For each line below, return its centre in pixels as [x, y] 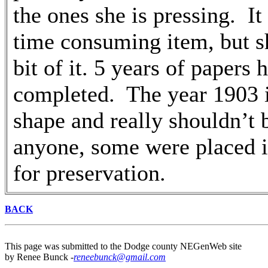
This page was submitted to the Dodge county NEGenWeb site [123, 246]
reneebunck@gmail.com [120, 257]
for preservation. [92, 173]
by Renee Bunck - [39, 257]
